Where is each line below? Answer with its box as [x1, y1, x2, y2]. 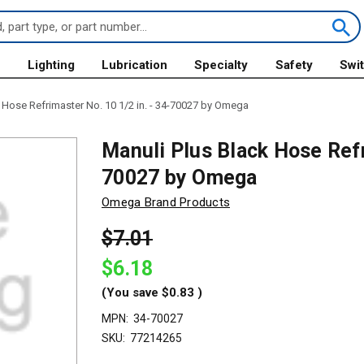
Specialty [194, 58, 249, 72]
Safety [275, 58, 313, 72]
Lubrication [102, 58, 168, 72]
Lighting [27, 58, 75, 72]
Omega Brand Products [102, 194, 230, 210]
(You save [102, 284, 158, 300]
